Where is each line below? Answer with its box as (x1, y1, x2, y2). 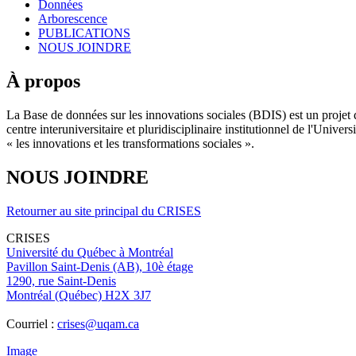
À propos (6, 71, 80, 92)
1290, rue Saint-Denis (6, 274, 116, 288)
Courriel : (6, 317, 57, 331)
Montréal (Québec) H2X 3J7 (6, 288, 151, 303)
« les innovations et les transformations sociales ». (6, 137, 254, 151)
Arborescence (38, 12, 107, 26)
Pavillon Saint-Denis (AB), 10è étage (6, 260, 193, 274)
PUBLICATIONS (38, 26, 130, 41)
